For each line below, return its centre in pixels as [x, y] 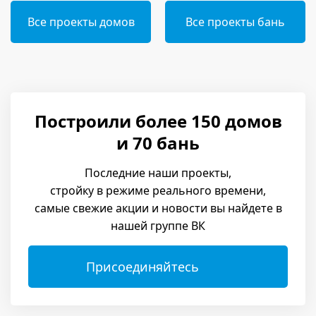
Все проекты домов [81, 22]
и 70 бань [158, 142]
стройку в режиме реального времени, [158, 190]
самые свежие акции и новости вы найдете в [158, 208]
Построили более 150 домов [158, 121]
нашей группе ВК [158, 225]
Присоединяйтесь [142, 266]
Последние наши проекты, [158, 172]
